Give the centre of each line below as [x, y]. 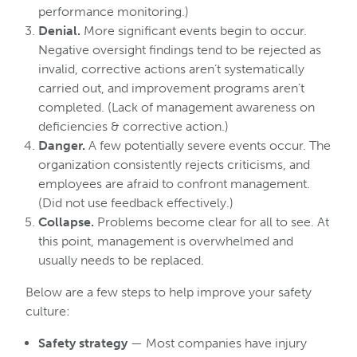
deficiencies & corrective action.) [133, 126]
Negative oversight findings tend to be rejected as [180, 50]
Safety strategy [83, 343]
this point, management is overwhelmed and [166, 241]
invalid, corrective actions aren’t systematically [171, 69]
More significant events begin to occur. [194, 31]
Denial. [59, 31]
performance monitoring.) [114, 12]
